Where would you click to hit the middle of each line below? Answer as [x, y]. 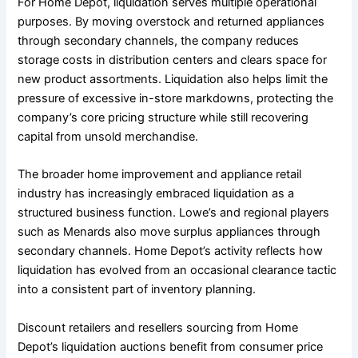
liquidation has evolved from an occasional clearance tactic [177, 270]
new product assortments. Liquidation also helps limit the [173, 79]
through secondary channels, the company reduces [159, 40]
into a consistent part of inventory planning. [137, 290]
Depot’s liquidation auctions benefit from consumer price [171, 346]
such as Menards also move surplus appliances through [169, 232]
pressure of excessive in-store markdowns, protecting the [176, 98]
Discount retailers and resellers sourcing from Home [158, 327]
